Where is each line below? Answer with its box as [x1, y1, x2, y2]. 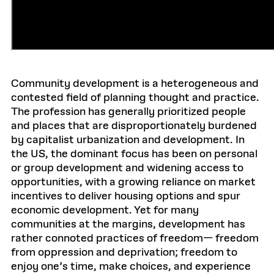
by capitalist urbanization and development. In [11, 133, 245, 147]
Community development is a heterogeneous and [11, 76, 259, 91]
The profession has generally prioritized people [11, 105, 246, 119]
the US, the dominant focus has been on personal [11, 147, 257, 161]
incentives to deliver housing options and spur [11, 189, 240, 204]
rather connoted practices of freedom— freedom [11, 231, 259, 246]
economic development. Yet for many [11, 203, 199, 218]
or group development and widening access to [11, 161, 243, 176]
